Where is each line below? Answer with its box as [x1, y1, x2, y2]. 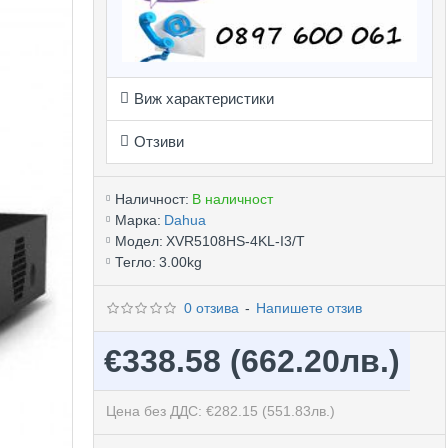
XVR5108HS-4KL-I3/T [165, 232, 305, 249]
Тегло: [114, 253, 156, 270]
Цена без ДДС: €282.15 [105, 402, 262, 419]
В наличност [191, 190, 273, 207]
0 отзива [184, 299, 240, 316]
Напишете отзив [256, 299, 363, 316]
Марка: [114, 211, 161, 228]
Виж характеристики [133, 89, 274, 107]
